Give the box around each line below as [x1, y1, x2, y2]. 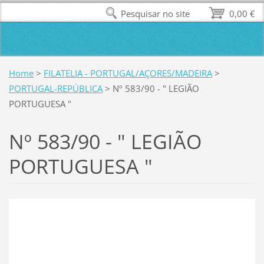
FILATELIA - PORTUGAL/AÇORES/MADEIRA [43, 67, 212, 79]
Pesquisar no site [121, 8, 190, 19]
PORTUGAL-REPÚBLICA [8, 82, 103, 94]
